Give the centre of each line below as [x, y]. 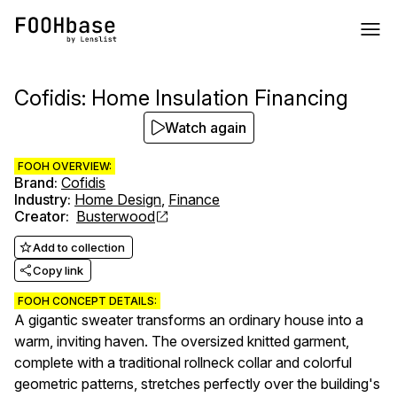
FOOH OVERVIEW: [65, 166]
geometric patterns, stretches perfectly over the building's [197, 384]
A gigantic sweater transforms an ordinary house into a [189, 320]
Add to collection [79, 247]
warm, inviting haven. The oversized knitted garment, [182, 341]
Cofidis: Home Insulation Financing [181, 98]
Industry [41, 199]
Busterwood [116, 216]
